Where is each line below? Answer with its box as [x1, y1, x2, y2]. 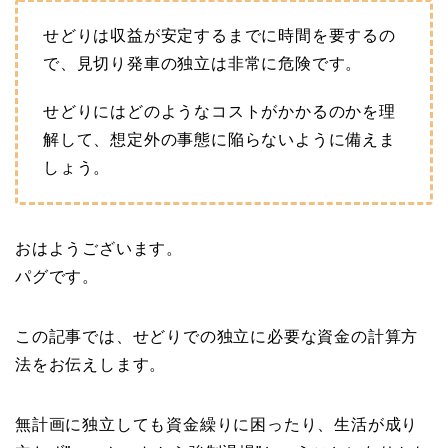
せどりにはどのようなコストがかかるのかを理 [43, 103, 396, 121]
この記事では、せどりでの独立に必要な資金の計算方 [15, 328, 419, 346]
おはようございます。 [15, 240, 183, 258]
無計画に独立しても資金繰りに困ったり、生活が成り [15, 416, 419, 434]
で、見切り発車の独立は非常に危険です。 [43, 55, 363, 73]
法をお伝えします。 [15, 356, 167, 374]
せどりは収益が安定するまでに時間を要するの [43, 27, 396, 45]
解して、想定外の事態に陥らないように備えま [43, 131, 396, 149]
